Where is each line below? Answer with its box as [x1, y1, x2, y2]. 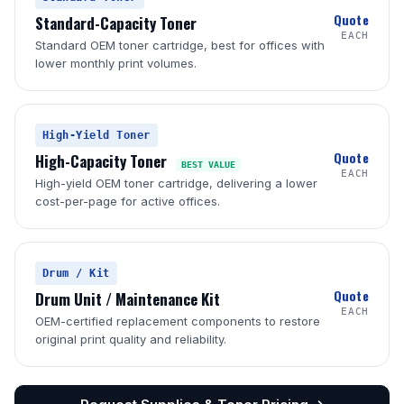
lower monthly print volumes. [35, 56, 197, 70]
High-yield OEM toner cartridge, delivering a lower [35, 176, 317, 190]
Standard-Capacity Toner [35, 12, 197, 34]
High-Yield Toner [42, 129, 151, 142]
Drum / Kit [42, 267, 110, 280]
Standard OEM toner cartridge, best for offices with [35, 38, 325, 52]
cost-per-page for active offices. [35, 194, 220, 208]
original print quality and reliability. [35, 332, 226, 346]
